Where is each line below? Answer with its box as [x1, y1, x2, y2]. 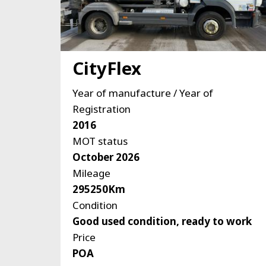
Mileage [72, 166, 110, 180]
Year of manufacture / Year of [72, 86, 213, 100]
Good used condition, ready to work [72, 214, 252, 229]
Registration [72, 102, 131, 116]
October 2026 [72, 150, 140, 164]
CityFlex [72, 56, 141, 80]
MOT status [72, 134, 128, 148]
